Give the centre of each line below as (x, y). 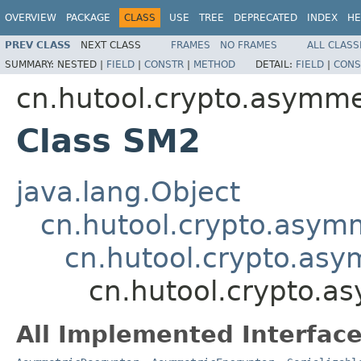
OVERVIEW (31, 18)
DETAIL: (276, 64)
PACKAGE (88, 18)
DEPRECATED (266, 18)
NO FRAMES (249, 45)
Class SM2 (108, 141)
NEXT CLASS (111, 45)
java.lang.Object (128, 191)
